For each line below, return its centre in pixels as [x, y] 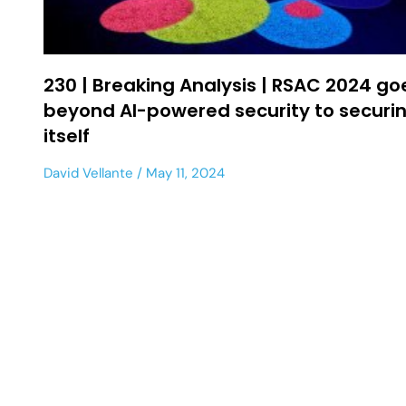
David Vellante [88, 173]
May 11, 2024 [184, 173]
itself [67, 135]
